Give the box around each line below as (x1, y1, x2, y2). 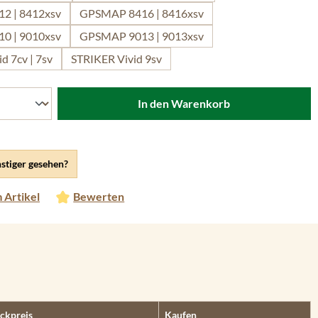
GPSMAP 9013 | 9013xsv (79, 29, 204, 43)
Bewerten (73, 190, 125, 203)
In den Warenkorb (138, 97, 231, 110)
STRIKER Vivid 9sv (71, 52, 162, 65)
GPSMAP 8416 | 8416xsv (79, 6, 204, 20)
